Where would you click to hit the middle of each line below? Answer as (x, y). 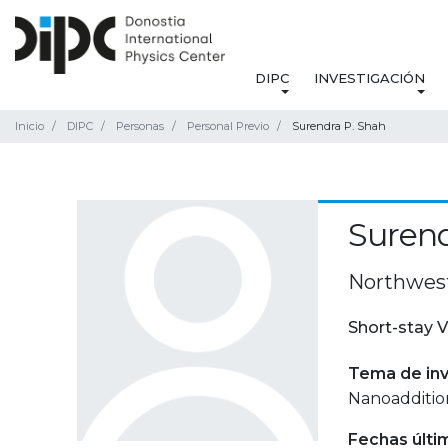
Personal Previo (228, 126)
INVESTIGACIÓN (369, 78)
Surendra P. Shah (339, 126)
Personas (140, 126)
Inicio (29, 126)
